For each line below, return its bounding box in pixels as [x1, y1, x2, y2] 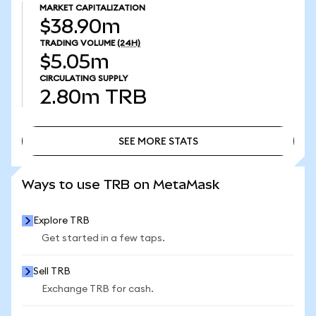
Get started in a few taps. [42, 233, 165, 243]
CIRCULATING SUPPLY [39, 74, 128, 83]
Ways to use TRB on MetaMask [22, 177, 219, 192]
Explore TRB [33, 216, 90, 226]
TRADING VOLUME [39, 39, 115, 47]
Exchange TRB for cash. [42, 284, 154, 294]
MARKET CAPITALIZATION [39, 4, 145, 12]
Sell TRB [33, 267, 71, 276]
